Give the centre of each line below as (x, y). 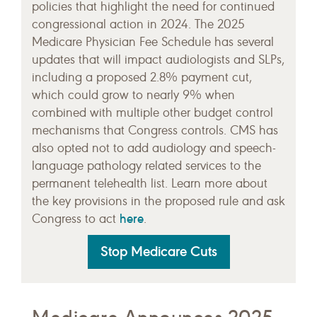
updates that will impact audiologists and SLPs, (158, 60)
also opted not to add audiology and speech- (154, 149)
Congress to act (76, 219)
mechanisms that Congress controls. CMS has (155, 131)
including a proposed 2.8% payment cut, (142, 78)
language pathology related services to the (146, 166)
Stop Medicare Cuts (158, 252)
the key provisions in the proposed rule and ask (158, 202)
